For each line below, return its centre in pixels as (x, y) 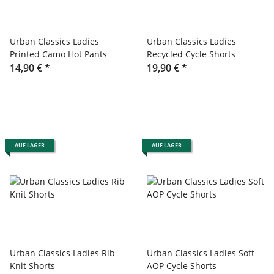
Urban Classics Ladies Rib (62, 253)
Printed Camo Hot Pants (58, 54)
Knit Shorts (32, 265)
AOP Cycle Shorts (182, 265)
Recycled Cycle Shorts (191, 54)
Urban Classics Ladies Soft (201, 253)
